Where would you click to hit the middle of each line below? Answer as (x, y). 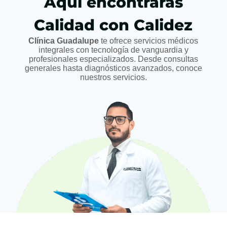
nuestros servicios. (113, 78)
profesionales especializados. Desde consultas (113, 59)
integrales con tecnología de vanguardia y (113, 50)
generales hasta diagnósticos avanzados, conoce (113, 68)
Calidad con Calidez (113, 25)
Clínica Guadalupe (65, 41)
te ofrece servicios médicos (150, 41)
